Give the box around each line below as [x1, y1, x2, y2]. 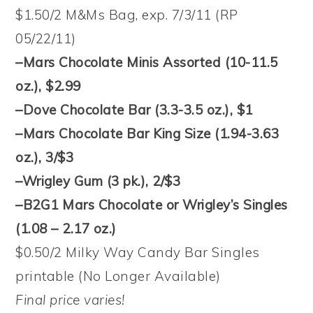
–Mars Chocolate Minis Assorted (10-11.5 [15, 53, 278, 71]
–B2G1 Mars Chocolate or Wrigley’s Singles [15, 196, 288, 213]
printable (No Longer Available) [15, 267, 221, 284]
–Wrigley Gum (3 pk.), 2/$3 [15, 172, 181, 189]
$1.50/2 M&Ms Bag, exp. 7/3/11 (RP [15, 6, 238, 23]
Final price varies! [15, 291, 125, 308]
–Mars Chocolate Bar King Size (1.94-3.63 [15, 124, 279, 142]
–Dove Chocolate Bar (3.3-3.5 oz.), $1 [15, 101, 253, 118]
